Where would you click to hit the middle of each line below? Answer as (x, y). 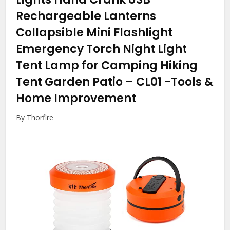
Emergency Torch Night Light (102, 49)
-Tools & (189, 82)
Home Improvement (76, 99)
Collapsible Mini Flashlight (94, 33)
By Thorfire (35, 118)
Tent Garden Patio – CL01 (90, 82)
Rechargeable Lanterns (86, 16)
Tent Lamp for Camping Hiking (107, 66)
